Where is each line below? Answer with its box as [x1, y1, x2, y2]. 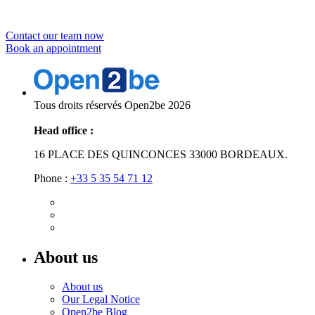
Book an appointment [6, 41, 101, 54]
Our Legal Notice [62, 293, 140, 306]
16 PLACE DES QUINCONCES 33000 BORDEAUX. [34, 148, 288, 160]
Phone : [34, 172, 70, 184]
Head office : [34, 124, 94, 136]
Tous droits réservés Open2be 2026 [34, 98, 191, 111]
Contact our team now [6, 29, 104, 41]
